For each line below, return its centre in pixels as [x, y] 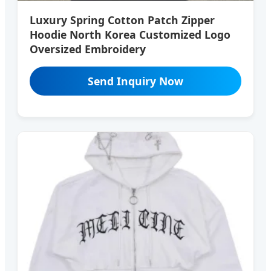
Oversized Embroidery [88, 49]
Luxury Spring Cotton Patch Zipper [122, 20]
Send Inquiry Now [135, 81]
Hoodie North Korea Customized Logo [130, 34]
